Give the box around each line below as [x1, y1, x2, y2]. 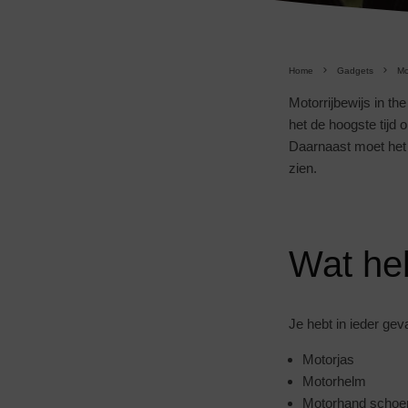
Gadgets [337, 66, 373, 76]
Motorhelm [302, 373, 366, 389]
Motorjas [302, 352, 354, 367]
